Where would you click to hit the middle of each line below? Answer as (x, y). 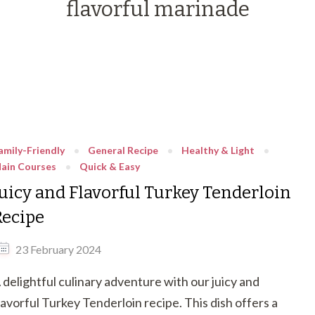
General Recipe (123, 150)
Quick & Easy (110, 166)
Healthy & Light (218, 150)
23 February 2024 (58, 250)
